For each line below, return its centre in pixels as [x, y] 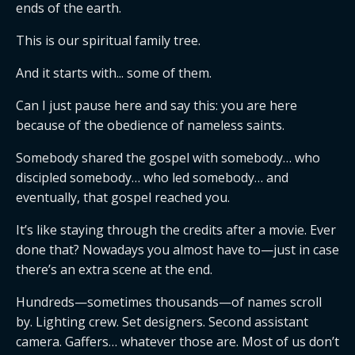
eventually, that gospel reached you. [123, 197]
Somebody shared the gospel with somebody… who [168, 158]
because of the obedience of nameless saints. [150, 125]
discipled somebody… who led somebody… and [152, 177]
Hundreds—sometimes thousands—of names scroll [169, 302]
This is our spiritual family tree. [108, 40]
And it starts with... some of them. [114, 73]
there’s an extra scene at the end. [114, 269]
